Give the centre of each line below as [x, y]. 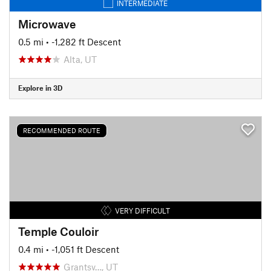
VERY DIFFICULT [142, 210]
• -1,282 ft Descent [83, 41]
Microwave [47, 24]
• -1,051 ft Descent [83, 249]
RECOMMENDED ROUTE [62, 130]
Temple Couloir [58, 231]
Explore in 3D [40, 88]
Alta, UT [80, 59]
